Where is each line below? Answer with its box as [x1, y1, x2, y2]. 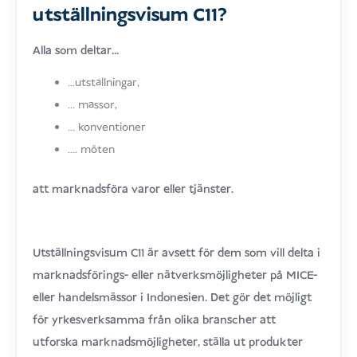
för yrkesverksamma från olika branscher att [33, 312, 277, 328]
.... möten [68, 141, 116, 158]
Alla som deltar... [33, 42, 120, 59]
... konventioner [68, 119, 147, 135]
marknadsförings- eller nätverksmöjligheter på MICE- [33, 267, 318, 284]
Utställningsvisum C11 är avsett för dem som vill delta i [33, 245, 321, 261]
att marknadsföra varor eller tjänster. [33, 181, 234, 198]
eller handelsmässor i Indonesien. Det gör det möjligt [33, 289, 312, 306]
